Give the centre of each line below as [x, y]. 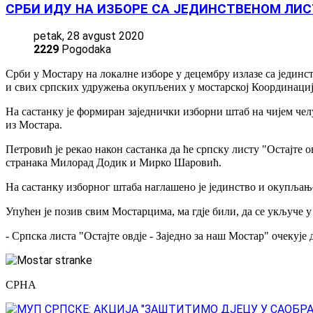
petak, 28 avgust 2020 [89, 36]
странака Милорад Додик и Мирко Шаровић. [114, 163]
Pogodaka [85, 50]
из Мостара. [34, 125]
